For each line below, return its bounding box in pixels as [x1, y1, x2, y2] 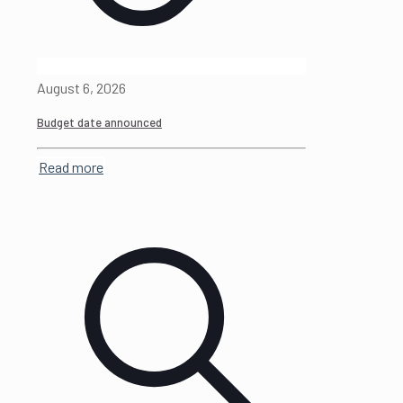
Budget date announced [37, 115, 162, 130]
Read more [39, 157, 103, 175]
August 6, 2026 [37, 79, 126, 96]
